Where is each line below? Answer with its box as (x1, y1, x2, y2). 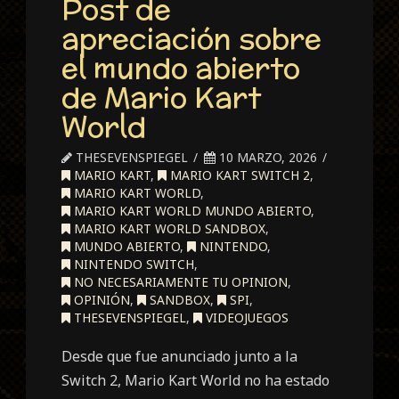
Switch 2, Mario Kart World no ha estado (61, 370, 330, 390)
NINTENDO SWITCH (70, 255, 195, 273)
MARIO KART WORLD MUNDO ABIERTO (70, 201, 312, 219)
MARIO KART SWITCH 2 (167, 166, 311, 183)
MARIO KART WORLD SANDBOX (70, 219, 266, 237)
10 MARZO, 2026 (216, 148, 318, 166)
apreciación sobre (61, 17, 322, 59)
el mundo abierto (61, 46, 301, 88)
